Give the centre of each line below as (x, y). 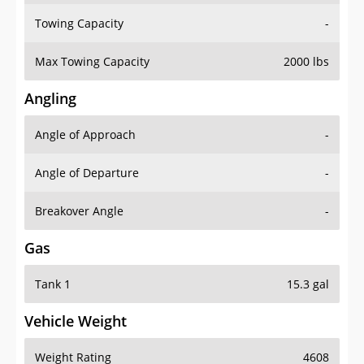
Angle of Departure (87, 173)
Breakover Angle (79, 211)
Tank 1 (53, 284)
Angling (50, 99)
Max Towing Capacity (92, 62)
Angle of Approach (85, 135)
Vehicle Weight (76, 321)
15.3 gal (308, 284)
